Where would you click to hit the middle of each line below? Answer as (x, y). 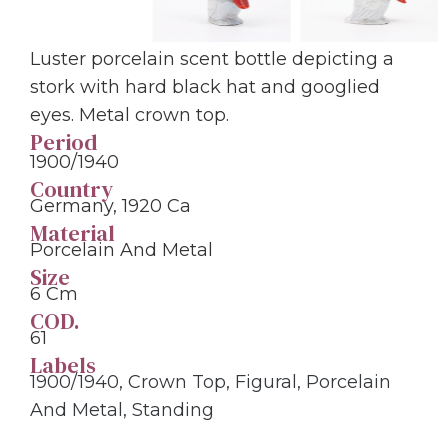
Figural (266, 381)
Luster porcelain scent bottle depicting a (212, 58)
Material (72, 232)
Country (71, 188)
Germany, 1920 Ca (110, 205)
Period (63, 141)
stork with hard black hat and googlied (205, 86)
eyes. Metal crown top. (129, 114)
